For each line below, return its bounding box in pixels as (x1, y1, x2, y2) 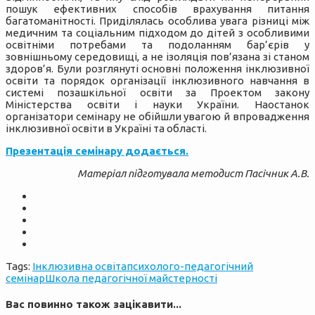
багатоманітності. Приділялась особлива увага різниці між (6, 15, 309, 27)
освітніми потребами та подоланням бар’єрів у (6, 39, 309, 51)
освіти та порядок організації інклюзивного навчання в (6, 75, 309, 87)
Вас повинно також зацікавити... (6, 298, 181, 311)
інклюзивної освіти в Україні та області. (6, 122, 207, 135)
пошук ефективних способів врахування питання (6, 3, 309, 15)
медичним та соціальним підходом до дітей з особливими (6, 27, 309, 39)
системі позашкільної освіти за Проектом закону (6, 86, 309, 99)
